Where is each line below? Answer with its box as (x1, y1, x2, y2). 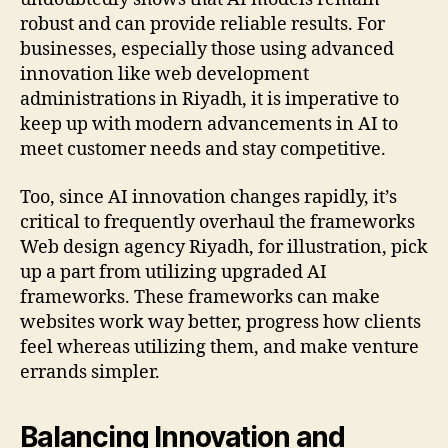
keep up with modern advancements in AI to (20, 113, 398, 137)
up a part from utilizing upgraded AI (20, 260, 327, 284)
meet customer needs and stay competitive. (20, 138, 386, 162)
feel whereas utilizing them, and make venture (20, 335, 419, 359)
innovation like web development (20, 63, 309, 87)
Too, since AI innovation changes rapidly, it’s (20, 185, 397, 209)
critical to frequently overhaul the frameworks (20, 210, 415, 234)
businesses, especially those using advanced (20, 38, 394, 62)
